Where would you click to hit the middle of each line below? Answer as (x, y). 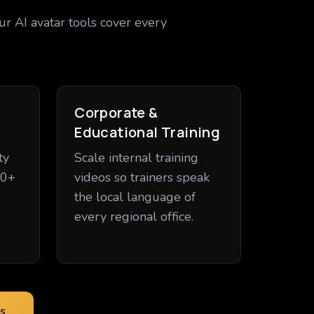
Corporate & (116, 112)
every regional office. (134, 217)
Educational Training (148, 132)
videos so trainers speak (142, 177)
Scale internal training (137, 158)
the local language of (135, 197)
